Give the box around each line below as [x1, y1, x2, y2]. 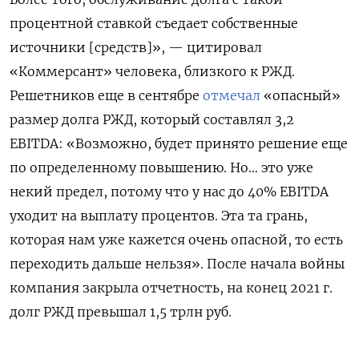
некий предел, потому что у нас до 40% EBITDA [10, 184, 329, 200]
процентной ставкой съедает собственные [10, 15, 298, 32]
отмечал [203, 87, 260, 104]
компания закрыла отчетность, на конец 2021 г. [10, 280, 333, 296]
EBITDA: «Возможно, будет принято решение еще [10, 135, 348, 152]
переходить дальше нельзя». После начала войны [10, 256, 345, 272]
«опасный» [260, 87, 341, 104]
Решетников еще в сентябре [10, 87, 203, 104]
